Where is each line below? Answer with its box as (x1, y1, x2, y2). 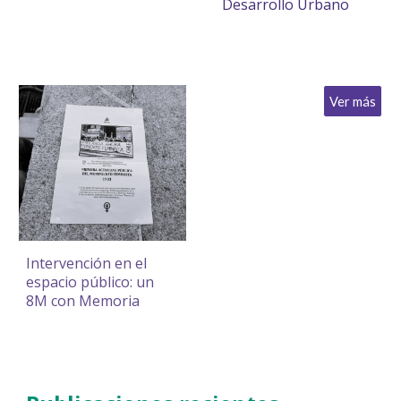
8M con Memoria (26, 291, 141, 311)
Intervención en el (26, 253, 148, 274)
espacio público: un (26, 272, 155, 293)
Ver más (328, 93, 376, 109)
